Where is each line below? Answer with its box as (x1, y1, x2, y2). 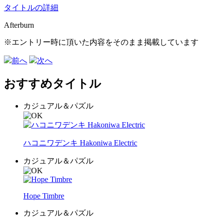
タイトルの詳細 (4, 3, 58, 12)
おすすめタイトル (4, 77, 101, 90)
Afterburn (4, 20, 34, 29)
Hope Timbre (23, 191, 64, 200)
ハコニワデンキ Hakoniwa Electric (23, 138, 137, 147)
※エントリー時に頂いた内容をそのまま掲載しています (4, 37, 199, 46)
